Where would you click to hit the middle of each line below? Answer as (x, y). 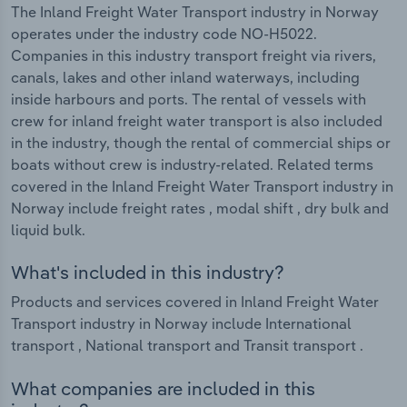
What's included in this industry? (148, 273)
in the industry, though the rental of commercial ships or (201, 142)
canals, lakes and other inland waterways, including (185, 77)
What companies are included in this (163, 388)
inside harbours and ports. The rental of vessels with (189, 99)
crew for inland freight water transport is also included (197, 120)
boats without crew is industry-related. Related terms (192, 164)
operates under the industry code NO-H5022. (164, 33)
